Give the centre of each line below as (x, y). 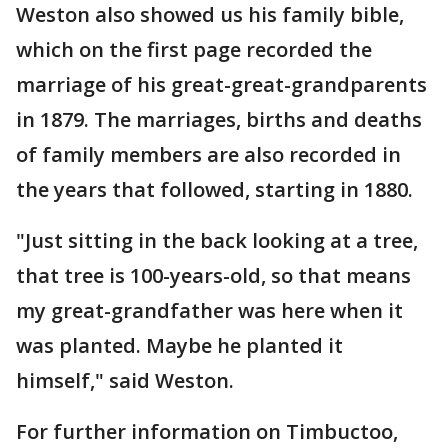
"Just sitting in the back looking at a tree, (217, 240)
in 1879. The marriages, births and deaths (219, 119)
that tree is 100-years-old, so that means (213, 275)
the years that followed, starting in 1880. (214, 189)
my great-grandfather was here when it (209, 310)
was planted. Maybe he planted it (179, 345)
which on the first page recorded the (194, 49)
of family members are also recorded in (208, 154)
